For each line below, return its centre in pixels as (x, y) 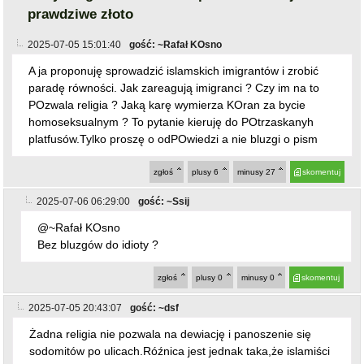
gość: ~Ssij (164, 201)
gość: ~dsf (155, 308)
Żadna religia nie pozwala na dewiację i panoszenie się (171, 334)
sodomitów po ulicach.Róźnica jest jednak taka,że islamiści (180, 351)
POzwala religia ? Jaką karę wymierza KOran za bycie (167, 104)
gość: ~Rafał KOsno (176, 44)
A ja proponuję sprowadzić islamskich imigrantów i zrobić (174, 70)
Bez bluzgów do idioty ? (98, 244)
